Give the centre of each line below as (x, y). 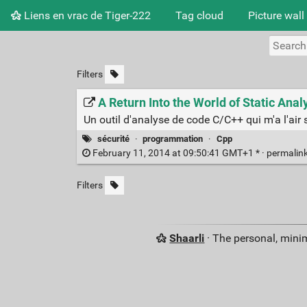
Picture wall (276, 15)
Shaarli (187, 238)
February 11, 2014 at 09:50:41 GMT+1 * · (178, 153)
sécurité (114, 138)
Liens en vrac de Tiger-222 (86, 15)
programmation (173, 138)
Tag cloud (199, 15)
